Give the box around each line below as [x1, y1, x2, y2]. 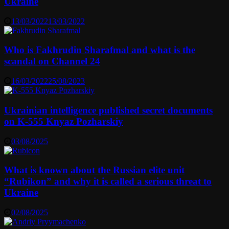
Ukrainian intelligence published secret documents [4, 104, 213, 116]
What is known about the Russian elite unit [4, 165, 185, 176]
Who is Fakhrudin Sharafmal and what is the [4, 44, 195, 56]
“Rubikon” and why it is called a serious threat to [4, 176, 212, 187]
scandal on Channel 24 [4, 56, 100, 67]
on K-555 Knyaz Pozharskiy [4, 116, 123, 127]
